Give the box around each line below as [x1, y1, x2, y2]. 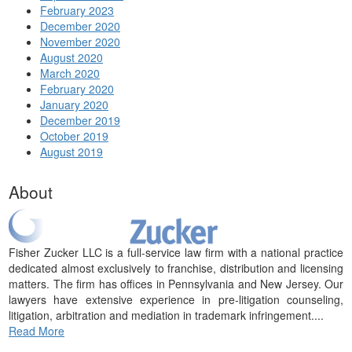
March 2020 [40, 65, 100, 82]
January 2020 [40, 97, 108, 113]
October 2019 [40, 128, 108, 145]
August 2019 [40, 144, 103, 160]
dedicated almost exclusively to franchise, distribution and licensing [9, 260, 343, 277]
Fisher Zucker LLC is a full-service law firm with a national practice [9, 244, 343, 261]
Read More [9, 323, 64, 339]
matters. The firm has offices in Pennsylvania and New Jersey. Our [9, 276, 343, 292]
